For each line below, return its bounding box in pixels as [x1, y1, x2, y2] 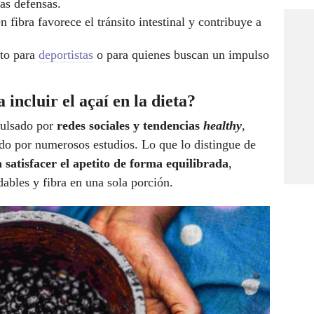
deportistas [39, 48, 93, 62]
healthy [200, 118, 242, 133]
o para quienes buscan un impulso [93, 48, 269, 62]
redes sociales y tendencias [57, 118, 200, 133]
